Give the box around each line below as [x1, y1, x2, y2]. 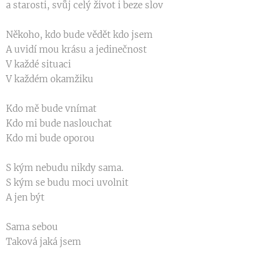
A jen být [6, 192, 47, 203]
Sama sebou [6, 221, 60, 232]
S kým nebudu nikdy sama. [6, 162, 124, 173]
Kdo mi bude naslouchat [6, 118, 114, 129]
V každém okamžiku [6, 73, 96, 85]
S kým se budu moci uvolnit [6, 177, 131, 188]
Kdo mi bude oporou [6, 132, 97, 144]
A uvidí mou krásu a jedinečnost [6, 44, 149, 55]
